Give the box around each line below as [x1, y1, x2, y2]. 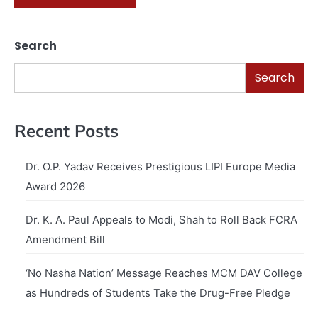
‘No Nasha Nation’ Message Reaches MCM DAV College [26, 267, 302, 280]
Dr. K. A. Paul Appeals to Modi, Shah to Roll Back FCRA [26, 214, 297, 227]
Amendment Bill [26, 234, 105, 247]
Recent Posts [14, 120, 119, 142]
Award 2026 [26, 180, 85, 194]
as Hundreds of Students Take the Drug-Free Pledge [26, 287, 290, 300]
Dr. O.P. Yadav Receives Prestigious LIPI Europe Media [26, 160, 295, 174]
